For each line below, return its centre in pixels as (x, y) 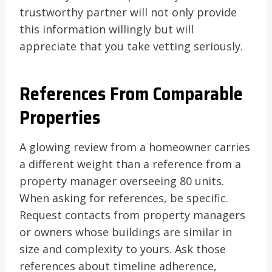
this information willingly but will (107, 29)
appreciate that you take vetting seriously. (131, 46)
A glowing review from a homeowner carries (135, 147)
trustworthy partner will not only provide (128, 12)
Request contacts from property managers (132, 215)
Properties (60, 117)
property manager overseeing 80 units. (122, 181)
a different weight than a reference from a (130, 164)
